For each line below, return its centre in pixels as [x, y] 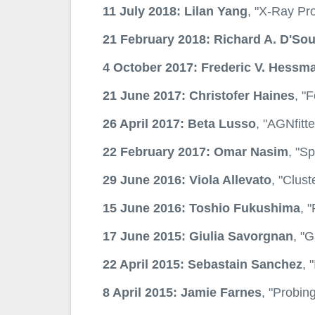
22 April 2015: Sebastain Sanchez [202, 264]
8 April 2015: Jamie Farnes [182, 292]
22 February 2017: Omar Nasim [195, 152]
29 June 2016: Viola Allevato [187, 180]
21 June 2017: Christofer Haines [198, 96]
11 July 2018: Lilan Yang [175, 11]
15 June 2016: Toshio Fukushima [201, 208]
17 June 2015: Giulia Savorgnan [198, 236]
